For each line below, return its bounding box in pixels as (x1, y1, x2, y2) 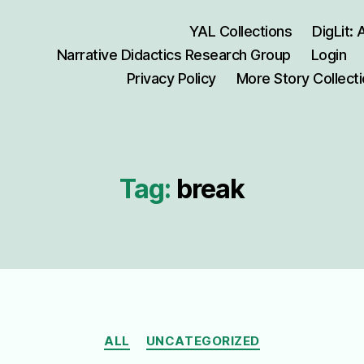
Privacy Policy (126, 70, 216, 87)
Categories (181, 325, 253, 342)
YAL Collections (188, 23, 292, 40)
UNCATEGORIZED (145, 333, 260, 349)
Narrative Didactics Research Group (56, 46, 291, 63)
